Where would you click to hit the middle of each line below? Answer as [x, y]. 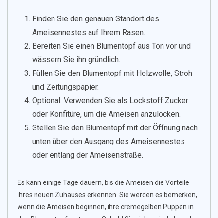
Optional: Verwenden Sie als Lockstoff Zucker [110, 101]
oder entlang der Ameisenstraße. [88, 155]
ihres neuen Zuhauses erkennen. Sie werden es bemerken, [107, 195]
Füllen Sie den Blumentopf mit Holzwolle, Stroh [112, 73]
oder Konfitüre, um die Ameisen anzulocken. [106, 114]
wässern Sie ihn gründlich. [76, 60]
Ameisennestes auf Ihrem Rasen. [89, 33]
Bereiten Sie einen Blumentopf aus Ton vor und [111, 46]
